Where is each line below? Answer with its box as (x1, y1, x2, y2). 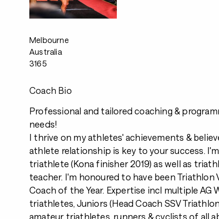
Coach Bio (29, 85, 72, 96)
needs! (29, 119, 58, 130)
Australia (29, 47, 62, 56)
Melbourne (29, 35, 69, 44)
